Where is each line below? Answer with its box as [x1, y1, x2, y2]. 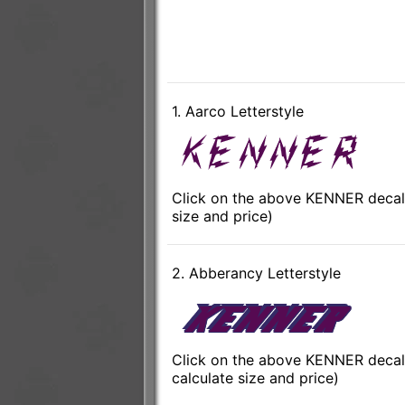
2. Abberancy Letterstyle [171, 264, 341, 283]
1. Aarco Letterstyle [171, 102, 304, 121]
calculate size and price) [171, 369, 339, 388]
